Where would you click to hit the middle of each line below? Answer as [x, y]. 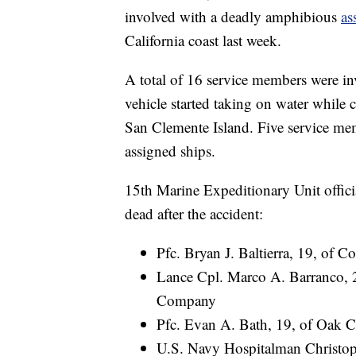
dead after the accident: [194, 214]
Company [186, 300]
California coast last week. [203, 41]
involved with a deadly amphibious [233, 17]
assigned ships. [170, 151]
